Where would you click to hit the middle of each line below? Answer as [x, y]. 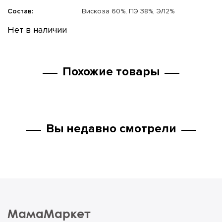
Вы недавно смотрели [111, 129]
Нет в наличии [37, 30]
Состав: [20, 11]
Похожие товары [111, 72]
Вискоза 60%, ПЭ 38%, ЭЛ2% [127, 11]
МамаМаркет [49, 214]
